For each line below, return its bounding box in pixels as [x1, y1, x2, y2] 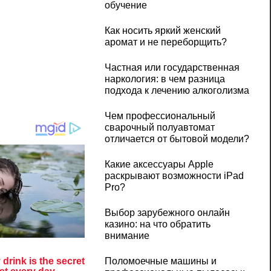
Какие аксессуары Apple [104, 159, 214, 170]
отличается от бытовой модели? [104, 134, 249, 145]
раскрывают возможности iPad [104, 171, 244, 181]
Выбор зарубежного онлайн [104, 207, 230, 218]
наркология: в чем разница [104, 74, 225, 85]
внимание [104, 230, 149, 241]
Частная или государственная [104, 62, 240, 73]
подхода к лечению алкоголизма [104, 85, 249, 96]
